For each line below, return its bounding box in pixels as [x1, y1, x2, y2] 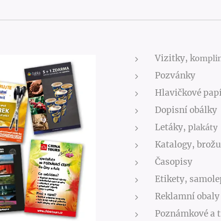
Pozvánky [155, 70, 195, 81]
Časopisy [155, 156, 192, 167]
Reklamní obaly [155, 191, 220, 202]
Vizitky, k [155, 53, 195, 64]
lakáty [193, 122, 218, 132]
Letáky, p [155, 122, 193, 133]
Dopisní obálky [155, 105, 217, 115]
